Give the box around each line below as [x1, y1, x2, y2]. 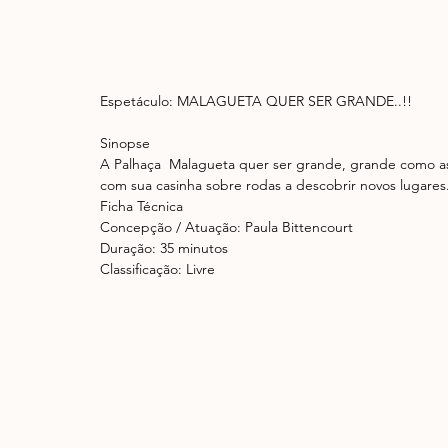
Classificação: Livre [100, 260, 215, 278]
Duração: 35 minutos [100, 239, 228, 257]
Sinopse [100, 134, 150, 152]
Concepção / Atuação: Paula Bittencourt [100, 218, 353, 236]
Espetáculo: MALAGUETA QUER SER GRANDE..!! [100, 92, 412, 110]
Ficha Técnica [100, 197, 183, 215]
